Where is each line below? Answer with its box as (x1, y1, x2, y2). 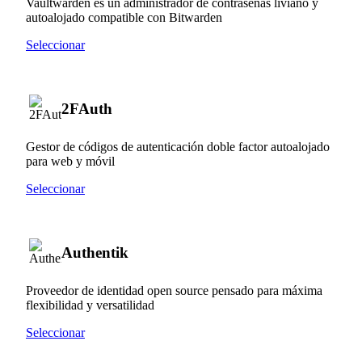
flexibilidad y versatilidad (26, 297, 154, 312)
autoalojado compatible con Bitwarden (26, 10, 222, 24)
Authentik (61, 243, 128, 261)
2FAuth (61, 99, 112, 117)
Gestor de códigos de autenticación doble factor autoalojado (26, 139, 330, 154)
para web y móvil (26, 154, 115, 168)
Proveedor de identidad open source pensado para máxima (26, 283, 322, 297)
